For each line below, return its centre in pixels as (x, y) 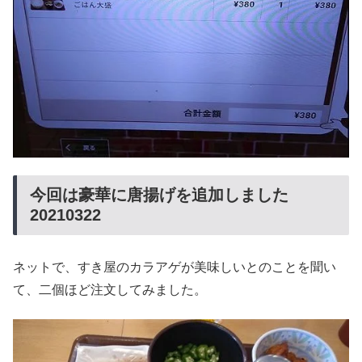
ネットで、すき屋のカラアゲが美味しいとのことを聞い (175, 267)
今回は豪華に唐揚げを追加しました (159, 195)
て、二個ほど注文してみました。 (110, 289)
